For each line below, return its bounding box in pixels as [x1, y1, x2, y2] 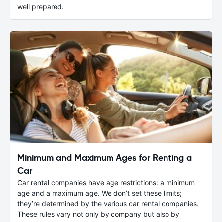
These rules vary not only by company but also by [17, 210, 179, 219]
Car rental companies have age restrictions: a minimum [17, 178, 195, 187]
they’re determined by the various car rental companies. [17, 199, 199, 208]
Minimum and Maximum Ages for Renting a [17, 152, 192, 164]
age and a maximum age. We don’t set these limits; [17, 189, 182, 198]
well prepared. [17, 2, 64, 11]
